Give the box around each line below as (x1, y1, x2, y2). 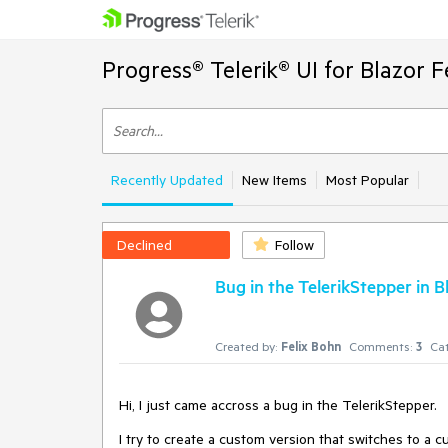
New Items (242, 171, 307, 189)
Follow (275, 236, 314, 254)
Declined (117, 236, 172, 254)
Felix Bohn (281, 338, 341, 354)
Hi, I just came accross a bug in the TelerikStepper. (119, 396, 437, 414)
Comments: (349, 338, 412, 354)
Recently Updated (111, 171, 223, 189)
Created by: (215, 338, 277, 354)
